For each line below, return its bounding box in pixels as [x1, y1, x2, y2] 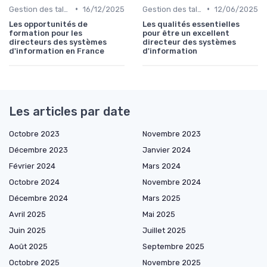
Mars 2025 [142, 193, 181, 203]
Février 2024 [9, 161, 55, 170]
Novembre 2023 [142, 129, 201, 138]
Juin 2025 [9, 225, 46, 235]
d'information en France [9, 46, 104, 55]
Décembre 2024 [9, 193, 68, 203]
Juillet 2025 [142, 225, 186, 235]
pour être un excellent [142, 28, 229, 38]
